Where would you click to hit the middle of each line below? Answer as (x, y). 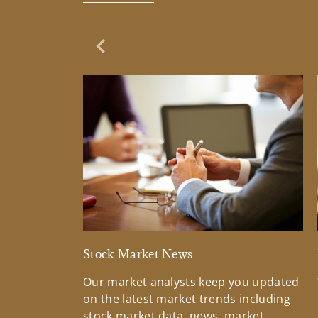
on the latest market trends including (187, 299)
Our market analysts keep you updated (191, 282)
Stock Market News (138, 254)
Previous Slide (137, 54)
